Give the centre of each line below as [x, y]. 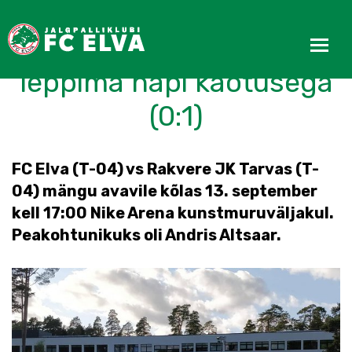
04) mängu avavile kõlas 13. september [165, 191]
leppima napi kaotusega [176, 82]
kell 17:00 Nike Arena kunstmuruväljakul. [173, 213]
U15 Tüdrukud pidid [176, 48]
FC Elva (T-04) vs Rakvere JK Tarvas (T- [165, 169]
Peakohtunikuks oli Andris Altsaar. [147, 235]
